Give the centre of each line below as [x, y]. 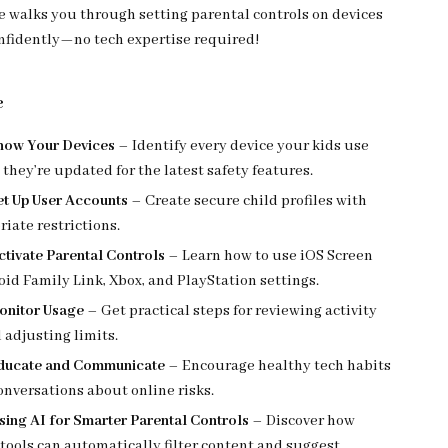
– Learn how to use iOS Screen [269, 256]
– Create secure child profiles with [248, 201]
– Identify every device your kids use [242, 146]
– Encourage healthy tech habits [278, 366]
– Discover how [302, 421]
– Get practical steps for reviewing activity [231, 311]
